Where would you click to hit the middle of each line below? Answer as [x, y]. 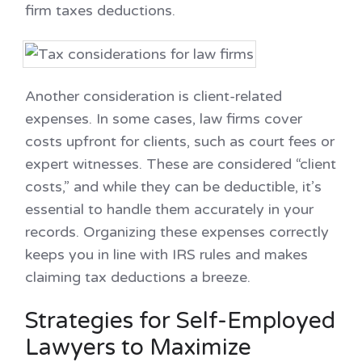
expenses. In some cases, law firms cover [164, 118]
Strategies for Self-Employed [180, 320]
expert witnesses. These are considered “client [181, 164]
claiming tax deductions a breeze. [138, 277]
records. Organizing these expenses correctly [177, 232]
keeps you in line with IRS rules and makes [166, 254]
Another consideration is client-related [154, 96]
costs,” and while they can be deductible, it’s [173, 186]
